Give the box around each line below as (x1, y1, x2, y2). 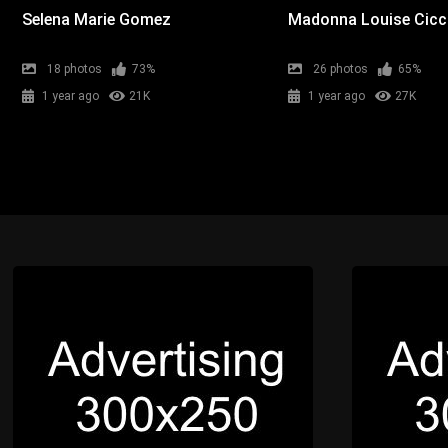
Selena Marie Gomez (22, 9, 171, 29)
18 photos (47, 61, 102, 76)
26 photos (313, 61, 368, 76)
